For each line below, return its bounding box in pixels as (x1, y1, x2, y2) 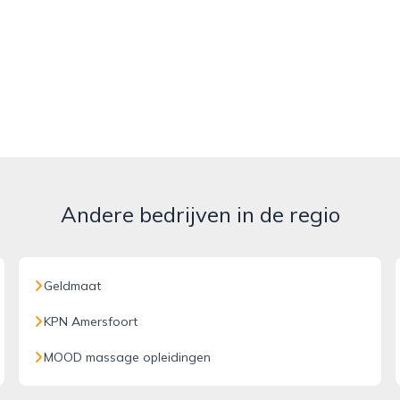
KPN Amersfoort (44, 313, 138, 329)
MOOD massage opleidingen (44, 349, 212, 365)
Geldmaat (44, 278, 102, 294)
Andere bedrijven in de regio (60, 201, 340, 228)
